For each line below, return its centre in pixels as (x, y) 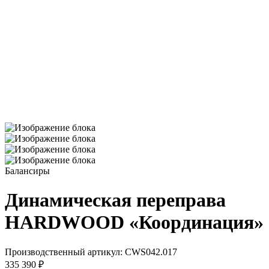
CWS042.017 (151, 252)
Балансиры (27, 171)
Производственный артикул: (64, 252)
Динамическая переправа (115, 200)
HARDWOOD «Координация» (134, 222)
